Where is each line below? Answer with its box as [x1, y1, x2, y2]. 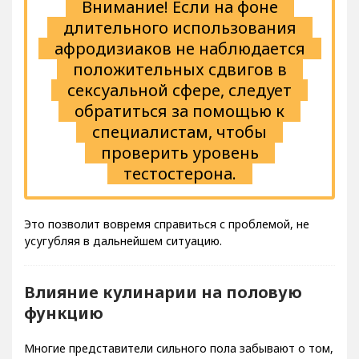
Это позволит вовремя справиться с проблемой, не [24, 228, 309, 244]
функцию [24, 313, 103, 336]
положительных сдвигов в [72, 70, 287, 92]
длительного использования [63, 28, 296, 50]
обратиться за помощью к [75, 111, 284, 134]
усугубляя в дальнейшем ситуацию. [24, 244, 222, 260]
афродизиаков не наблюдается [54, 49, 305, 71]
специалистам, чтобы [92, 132, 267, 155]
